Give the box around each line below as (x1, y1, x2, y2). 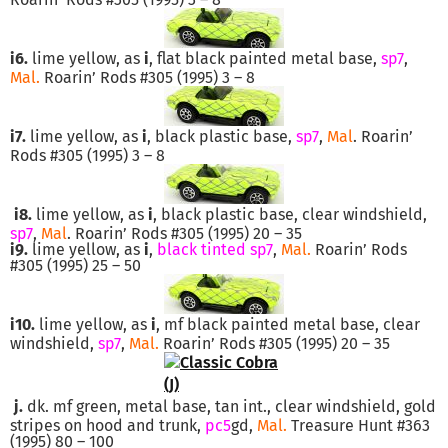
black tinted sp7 (153, 239, 273, 259)
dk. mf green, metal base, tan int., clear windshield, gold (23, 396, 436, 416)
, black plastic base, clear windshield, (153, 204, 427, 224)
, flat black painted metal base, (149, 48, 381, 68)
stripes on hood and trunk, (10, 415, 205, 435)
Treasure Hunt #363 (287, 415, 430, 435)
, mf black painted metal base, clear (156, 314, 420, 334)
